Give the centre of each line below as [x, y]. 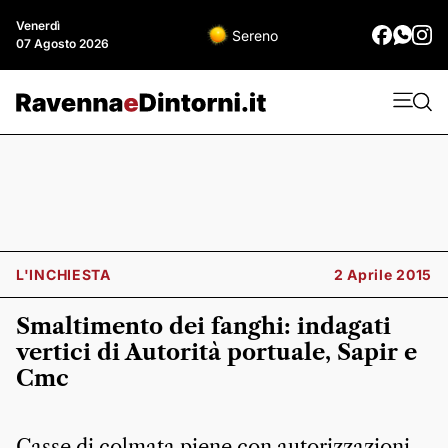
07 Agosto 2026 [62, 43]
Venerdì [38, 25]
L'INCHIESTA [63, 274]
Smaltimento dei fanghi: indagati [203, 326]
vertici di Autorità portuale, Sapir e [216, 352]
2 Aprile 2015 [382, 274]
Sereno [254, 35]
